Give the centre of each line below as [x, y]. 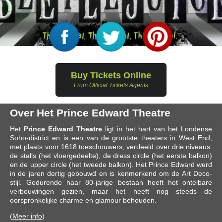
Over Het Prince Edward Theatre [90, 113]
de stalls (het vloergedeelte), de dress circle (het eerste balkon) [111, 156]
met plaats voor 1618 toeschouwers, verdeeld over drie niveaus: [111, 147]
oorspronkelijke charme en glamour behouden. [83, 200]
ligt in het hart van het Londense [157, 129]
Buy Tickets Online [111, 75]
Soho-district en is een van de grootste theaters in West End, [111, 138]
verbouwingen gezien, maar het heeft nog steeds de [111, 191]
